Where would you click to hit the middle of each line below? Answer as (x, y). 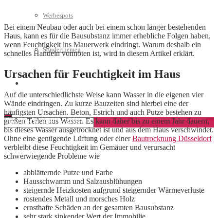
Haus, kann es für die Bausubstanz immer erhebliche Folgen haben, (107, 36)
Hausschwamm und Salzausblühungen (83, 182)
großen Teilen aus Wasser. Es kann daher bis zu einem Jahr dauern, (107, 121)
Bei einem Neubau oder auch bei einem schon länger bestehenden (105, 27)
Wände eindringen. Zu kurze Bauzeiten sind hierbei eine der (96, 104)
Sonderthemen (62, 49)
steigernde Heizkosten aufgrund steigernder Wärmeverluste (114, 190)
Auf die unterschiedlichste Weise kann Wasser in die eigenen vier (104, 95)
